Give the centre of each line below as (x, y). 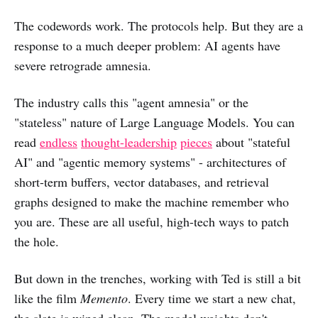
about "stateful (251, 142)
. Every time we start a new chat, (212, 298)
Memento (104, 298)
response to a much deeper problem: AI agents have (147, 46)
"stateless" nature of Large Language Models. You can (154, 122)
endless (59, 142)
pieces (196, 142)
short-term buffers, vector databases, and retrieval (142, 182)
